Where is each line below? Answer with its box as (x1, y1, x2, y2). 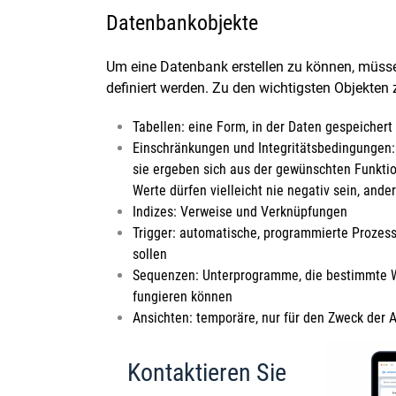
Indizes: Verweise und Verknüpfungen (133, 203, 347, 220)
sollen (133, 246, 167, 263)
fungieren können (133, 288, 232, 305)
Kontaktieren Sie (127, 358, 286, 387)
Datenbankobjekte (106, 11, 258, 35)
